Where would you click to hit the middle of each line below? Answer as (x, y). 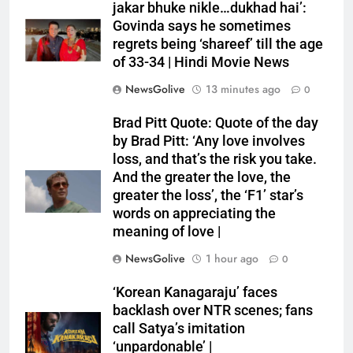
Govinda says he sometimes (202, 26)
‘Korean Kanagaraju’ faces (195, 293)
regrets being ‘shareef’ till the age (218, 45)
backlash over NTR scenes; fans (213, 311)
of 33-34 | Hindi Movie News (201, 63)
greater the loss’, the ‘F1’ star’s (208, 196)
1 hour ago (232, 259)
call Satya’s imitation (179, 329)
